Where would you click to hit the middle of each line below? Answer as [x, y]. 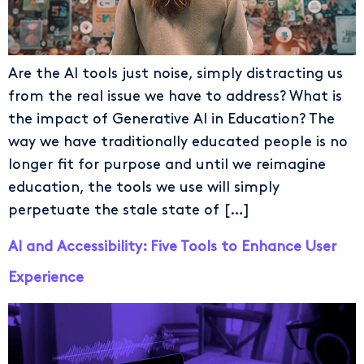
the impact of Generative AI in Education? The [171, 119]
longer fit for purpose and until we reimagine [167, 164]
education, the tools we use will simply [144, 187]
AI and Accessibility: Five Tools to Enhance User [172, 246]
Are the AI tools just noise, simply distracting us [175, 73]
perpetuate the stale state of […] [129, 210]
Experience [46, 277]
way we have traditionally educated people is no [178, 141]
